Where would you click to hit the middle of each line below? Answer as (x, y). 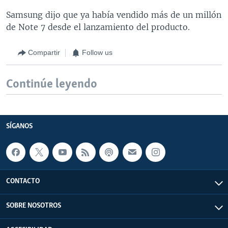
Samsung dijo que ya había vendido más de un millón (114, 15)
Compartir (44, 52)
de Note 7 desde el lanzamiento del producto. (98, 27)
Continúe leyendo (52, 84)
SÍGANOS (19, 126)
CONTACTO (23, 182)
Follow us (97, 52)
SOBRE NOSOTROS (34, 206)
